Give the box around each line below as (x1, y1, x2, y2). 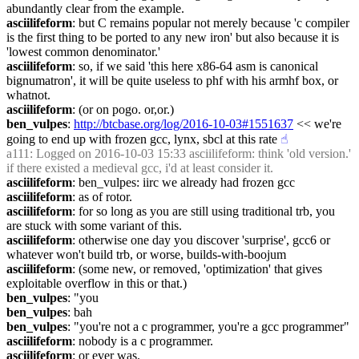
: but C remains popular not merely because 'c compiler (72, 16, 349, 30)
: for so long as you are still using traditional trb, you (72, 204, 335, 218)
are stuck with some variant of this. (6, 219, 182, 232)
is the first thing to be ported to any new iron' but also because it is (6, 30, 339, 44)
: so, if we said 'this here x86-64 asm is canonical (72, 59, 318, 73)
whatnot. (6, 88, 50, 102)
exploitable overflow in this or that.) (6, 276, 187, 290)
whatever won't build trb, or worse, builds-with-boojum (6, 248, 286, 261)
